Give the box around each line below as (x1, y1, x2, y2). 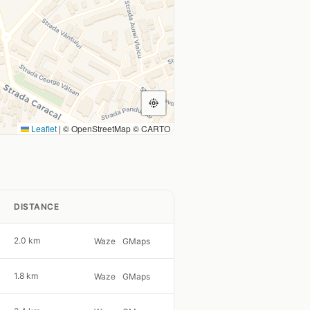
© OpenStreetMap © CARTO (61, 122, 170, 134)
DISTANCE (14, 201, 59, 212)
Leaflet (29, 122, 57, 134)
